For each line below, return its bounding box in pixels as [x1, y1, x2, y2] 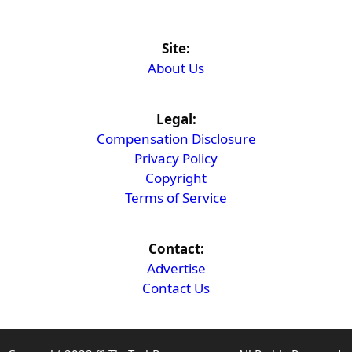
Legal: [156, 110, 196, 128]
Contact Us [142, 279, 210, 297]
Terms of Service [125, 189, 227, 207]
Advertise [146, 259, 206, 277]
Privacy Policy [134, 149, 218, 167]
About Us [148, 59, 204, 77]
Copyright [145, 169, 207, 187]
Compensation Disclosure [96, 130, 256, 148]
